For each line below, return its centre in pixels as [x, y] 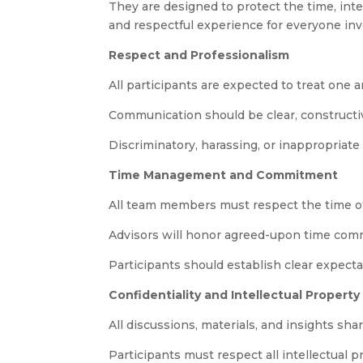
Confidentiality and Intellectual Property [235, 295]
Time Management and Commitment [224, 175]
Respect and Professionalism [199, 56]
